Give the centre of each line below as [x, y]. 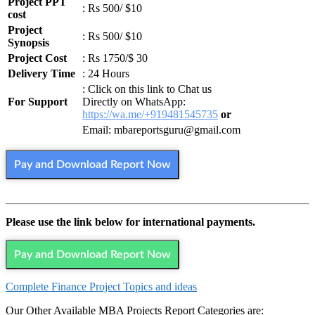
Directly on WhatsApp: [134, 102]
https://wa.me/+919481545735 [150, 115]
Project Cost [37, 58]
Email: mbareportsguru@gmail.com [161, 130]
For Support [38, 102]
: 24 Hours [106, 74]
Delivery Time [41, 74]
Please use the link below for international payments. [130, 222]
